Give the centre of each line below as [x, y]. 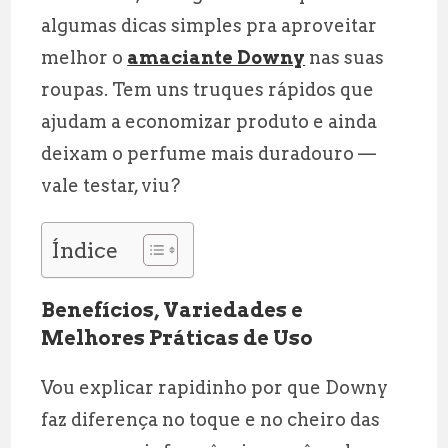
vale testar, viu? [111, 185]
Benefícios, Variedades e [172, 309]
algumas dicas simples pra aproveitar [209, 25]
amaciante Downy [216, 57]
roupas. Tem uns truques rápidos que [208, 89]
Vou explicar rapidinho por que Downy [215, 387]
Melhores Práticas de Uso [177, 337]
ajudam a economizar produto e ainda [209, 121]
